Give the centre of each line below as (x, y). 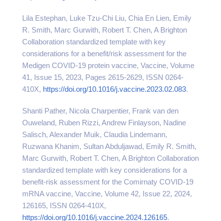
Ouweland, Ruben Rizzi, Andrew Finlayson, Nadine (104, 123)
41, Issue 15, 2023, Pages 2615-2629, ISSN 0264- (103, 77)
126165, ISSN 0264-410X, (64, 205)
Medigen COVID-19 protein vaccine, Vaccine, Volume (108, 65)
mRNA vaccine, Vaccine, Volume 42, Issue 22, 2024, (107, 194)
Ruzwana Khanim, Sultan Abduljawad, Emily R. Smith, (109, 146)
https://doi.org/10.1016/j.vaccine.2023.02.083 (114, 89)
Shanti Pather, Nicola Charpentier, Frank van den (100, 111)
